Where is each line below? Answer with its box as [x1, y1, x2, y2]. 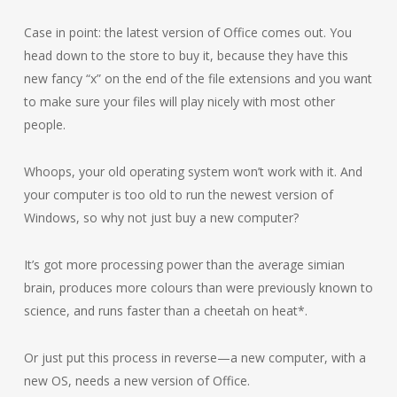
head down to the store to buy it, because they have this [23, 47, 348, 64]
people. [23, 116, 66, 133]
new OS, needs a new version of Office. [23, 372, 250, 389]
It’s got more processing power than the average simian [23, 256, 345, 273]
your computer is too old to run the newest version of [23, 186, 333, 203]
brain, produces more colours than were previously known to [23, 279, 373, 296]
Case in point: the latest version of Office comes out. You [23, 24, 352, 41]
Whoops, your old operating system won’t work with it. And [23, 163, 362, 180]
